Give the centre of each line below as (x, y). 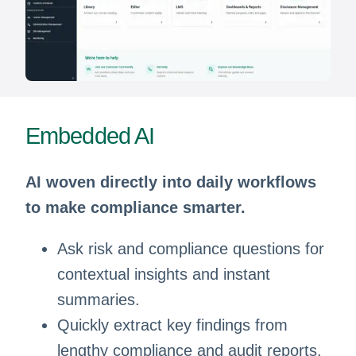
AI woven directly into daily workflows (170, 182)
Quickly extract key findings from (172, 325)
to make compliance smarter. (135, 207)
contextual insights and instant (163, 274)
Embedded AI (90, 135)
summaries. (98, 299)
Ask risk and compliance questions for (190, 248)
